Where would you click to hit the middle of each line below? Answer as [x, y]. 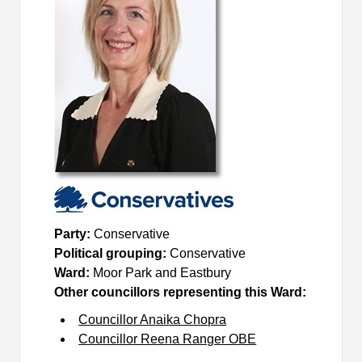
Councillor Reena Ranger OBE [168, 339]
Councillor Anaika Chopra [153, 319]
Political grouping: [112, 253]
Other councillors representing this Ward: [181, 292]
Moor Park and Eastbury [162, 272]
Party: [74, 234]
